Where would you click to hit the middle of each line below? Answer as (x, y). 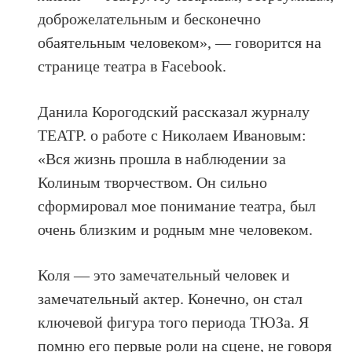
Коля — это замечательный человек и (164, 275)
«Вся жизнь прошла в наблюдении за (162, 158)
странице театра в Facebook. (132, 66)
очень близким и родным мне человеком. (176, 229)
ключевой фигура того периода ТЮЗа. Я (174, 322)
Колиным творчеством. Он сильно (153, 182)
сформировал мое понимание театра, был (177, 205)
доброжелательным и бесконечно (150, 18)
